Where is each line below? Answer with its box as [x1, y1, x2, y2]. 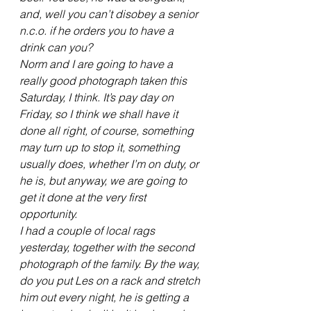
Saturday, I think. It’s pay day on [19, 90, 176, 105]
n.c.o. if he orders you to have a [19, 24, 176, 38]
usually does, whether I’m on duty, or [19, 157, 201, 171]
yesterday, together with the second [19, 240, 197, 255]
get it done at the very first [19, 190, 149, 205]
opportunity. [19, 207, 77, 221]
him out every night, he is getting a [19, 290, 192, 305]
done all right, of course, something [19, 124, 196, 138]
